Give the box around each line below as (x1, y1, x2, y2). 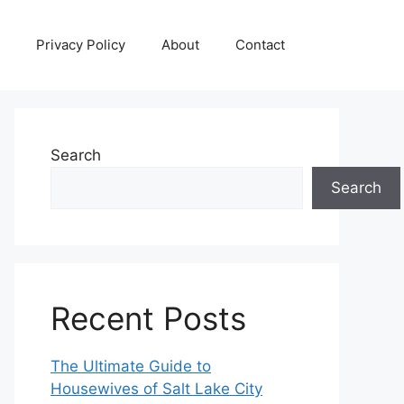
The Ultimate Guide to (50, 357, 211, 375)
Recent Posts (50, 299, 246, 337)
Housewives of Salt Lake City (50, 380, 262, 398)
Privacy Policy (36, 36, 125, 53)
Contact (235, 36, 285, 53)
